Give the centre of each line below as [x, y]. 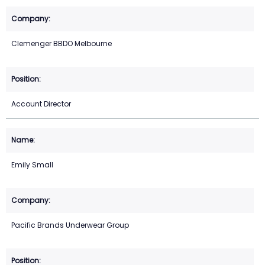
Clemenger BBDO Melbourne [62, 43]
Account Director [41, 104]
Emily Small [32, 164]
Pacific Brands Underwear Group [70, 225]
